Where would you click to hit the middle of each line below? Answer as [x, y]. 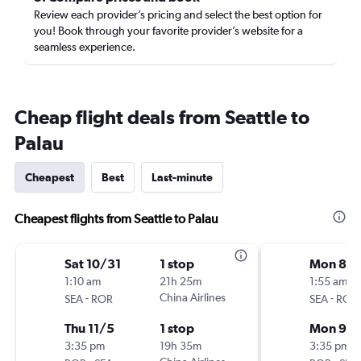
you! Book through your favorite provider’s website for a [168, 31]
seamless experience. [85, 47]
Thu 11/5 [89, 328]
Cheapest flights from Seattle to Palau [116, 219]
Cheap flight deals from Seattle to [162, 117]
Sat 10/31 [93, 263]
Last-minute [182, 177]
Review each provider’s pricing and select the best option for [178, 15]
